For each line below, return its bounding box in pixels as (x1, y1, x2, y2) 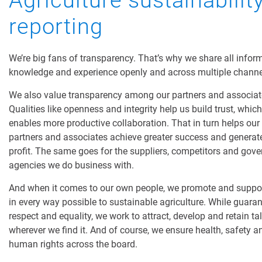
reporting (9, 13, 103, 40)
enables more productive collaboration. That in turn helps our (9, 118, 260, 129)
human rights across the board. (9, 239, 137, 250)
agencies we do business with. (9, 160, 134, 171)
